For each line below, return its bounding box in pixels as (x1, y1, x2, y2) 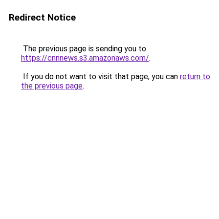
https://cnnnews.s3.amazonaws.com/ (21, 53, 149, 63)
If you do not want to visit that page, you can (21, 72, 180, 81)
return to (180, 72, 210, 81)
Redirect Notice (9, 12, 76, 23)
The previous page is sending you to (21, 44, 146, 53)
